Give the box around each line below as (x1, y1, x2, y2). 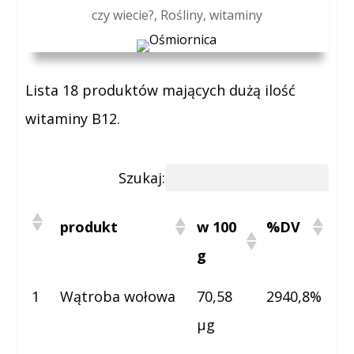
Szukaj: (118, 168, 165, 187)
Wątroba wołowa (60, 287, 176, 306)
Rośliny (160, 6, 203, 24)
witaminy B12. (25, 109, 121, 128)
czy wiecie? (91, 6, 154, 24)
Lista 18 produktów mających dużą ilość (25, 81, 296, 100)
